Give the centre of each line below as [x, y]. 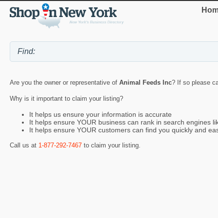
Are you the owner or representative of [64, 82]
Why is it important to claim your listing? [66, 98]
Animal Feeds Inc [145, 82]
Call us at [24, 145]
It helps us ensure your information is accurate [100, 115]
